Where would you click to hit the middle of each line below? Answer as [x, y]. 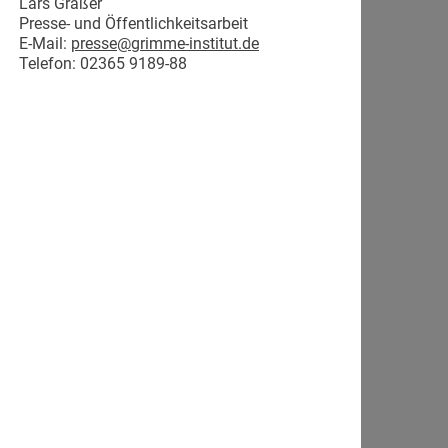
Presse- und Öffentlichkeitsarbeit [133, 23]
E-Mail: [45, 43]
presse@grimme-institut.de [165, 43]
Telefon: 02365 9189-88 [103, 63]
